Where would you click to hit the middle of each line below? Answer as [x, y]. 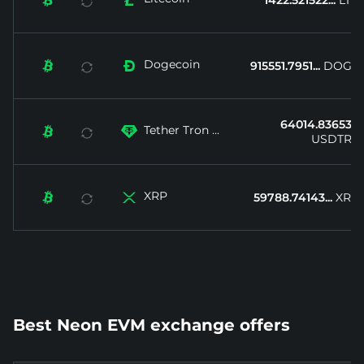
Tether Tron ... [182, 130]
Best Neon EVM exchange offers [152, 325]
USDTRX [335, 139]
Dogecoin [172, 65]
